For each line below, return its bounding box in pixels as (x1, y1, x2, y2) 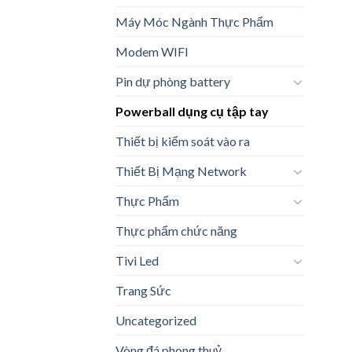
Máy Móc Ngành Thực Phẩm (115, 14, 273, 30)
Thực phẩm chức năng (115, 223, 237, 239)
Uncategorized (115, 313, 196, 328)
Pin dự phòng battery (115, 74, 230, 90)
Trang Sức (115, 283, 171, 299)
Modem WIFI (115, 44, 189, 60)
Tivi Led (115, 253, 159, 269)
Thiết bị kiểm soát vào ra (115, 134, 250, 149)
